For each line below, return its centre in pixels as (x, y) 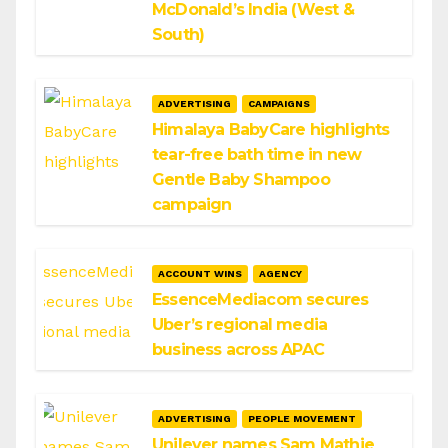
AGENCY (280, 273)
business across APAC (238, 349)
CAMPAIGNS (279, 103)
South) (178, 34)
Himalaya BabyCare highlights (271, 129)
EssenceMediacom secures (260, 299)
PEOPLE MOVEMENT (302, 418)
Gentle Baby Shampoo (241, 179)
